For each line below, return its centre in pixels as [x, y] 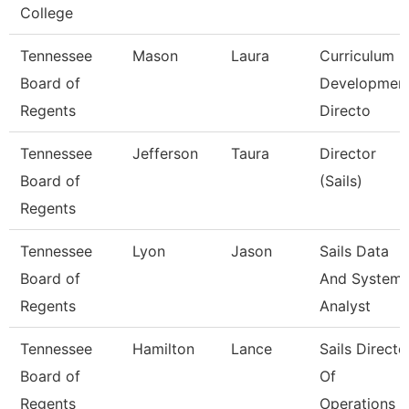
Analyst [345, 306]
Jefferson [165, 153]
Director [348, 153]
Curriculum [357, 56]
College [47, 13]
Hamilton [163, 349]
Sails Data [354, 251]
